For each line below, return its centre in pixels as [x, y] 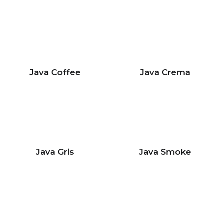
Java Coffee [55, 72]
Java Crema [165, 72]
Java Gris [55, 152]
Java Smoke [165, 152]
